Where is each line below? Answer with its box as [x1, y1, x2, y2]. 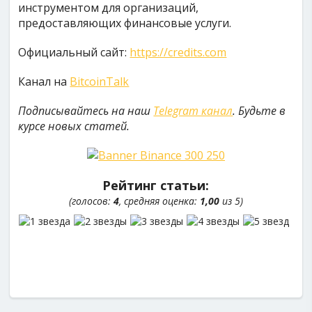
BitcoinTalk [70, 74, 130, 89]
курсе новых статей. [18, 118, 130, 134]
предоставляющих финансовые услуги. [18, 15, 232, 31]
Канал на [18, 74, 70, 89]
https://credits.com [130, 45, 227, 60]
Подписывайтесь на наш [18, 103, 154, 118]
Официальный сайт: [18, 45, 130, 60]
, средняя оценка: [118, 194, 200, 208]
